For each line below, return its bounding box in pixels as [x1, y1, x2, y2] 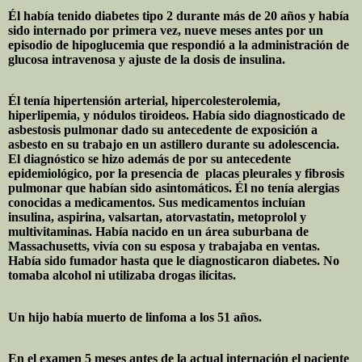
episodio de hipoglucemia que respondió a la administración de [8, 38, 349, 53]
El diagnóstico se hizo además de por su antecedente [8, 152, 291, 166]
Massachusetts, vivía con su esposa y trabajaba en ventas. [8, 239, 320, 254]
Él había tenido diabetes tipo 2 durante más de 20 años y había [8, 9, 349, 23]
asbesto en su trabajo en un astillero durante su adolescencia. [8, 137, 339, 152]
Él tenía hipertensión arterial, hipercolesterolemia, [8, 94, 280, 108]
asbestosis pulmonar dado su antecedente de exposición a [8, 123, 318, 137]
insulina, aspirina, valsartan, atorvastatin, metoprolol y [8, 210, 306, 225]
